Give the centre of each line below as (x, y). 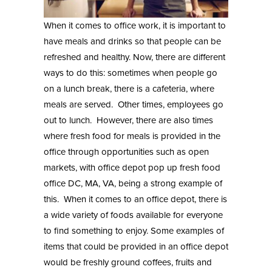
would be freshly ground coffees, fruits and (128, 263)
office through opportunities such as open (126, 152)
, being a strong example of (168, 184)
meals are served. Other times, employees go (134, 105)
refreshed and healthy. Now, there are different (134, 57)
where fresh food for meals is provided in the (132, 136)
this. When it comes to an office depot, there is (135, 199)
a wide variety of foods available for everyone (133, 215)
